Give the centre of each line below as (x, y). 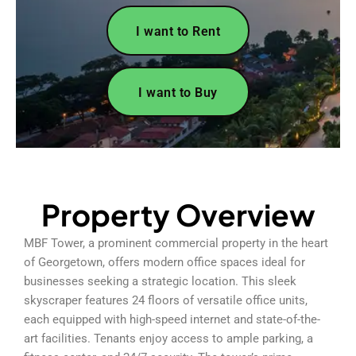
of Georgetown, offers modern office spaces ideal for (164, 262)
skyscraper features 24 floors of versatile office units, (166, 300)
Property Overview (178, 214)
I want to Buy (178, 92)
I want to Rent (178, 31)
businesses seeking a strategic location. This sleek (160, 281)
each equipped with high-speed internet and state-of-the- (172, 319)
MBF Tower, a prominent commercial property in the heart (176, 243)
